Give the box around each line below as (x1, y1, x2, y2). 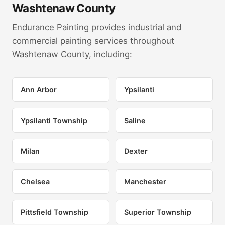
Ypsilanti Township (21, 116, 87, 125)
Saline (124, 116, 146, 125)
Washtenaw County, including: (12, 49, 132, 60)
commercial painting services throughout (12, 36, 174, 46)
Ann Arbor (21, 85, 57, 94)
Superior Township (124, 208, 191, 217)
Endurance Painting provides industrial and (12, 22, 181, 33)
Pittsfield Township (21, 208, 88, 217)
